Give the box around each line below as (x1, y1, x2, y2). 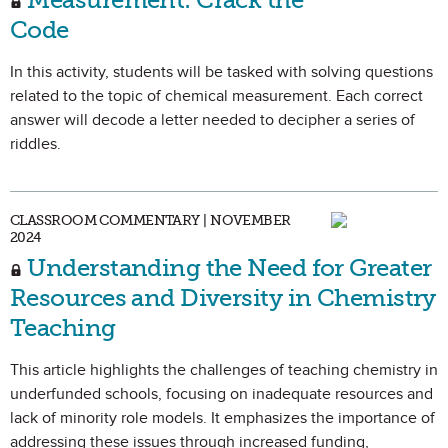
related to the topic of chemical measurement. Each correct (10, 86, 423, 106)
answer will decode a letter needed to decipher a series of (10, 110, 415, 130)
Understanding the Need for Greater (22, 253, 432, 282)
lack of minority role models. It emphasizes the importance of (10, 408, 435, 428)
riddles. (10, 134, 61, 154)
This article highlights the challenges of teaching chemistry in (10, 360, 438, 380)
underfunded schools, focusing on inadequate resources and (10, 384, 433, 404)
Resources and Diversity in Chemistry (10, 283, 436, 312)
